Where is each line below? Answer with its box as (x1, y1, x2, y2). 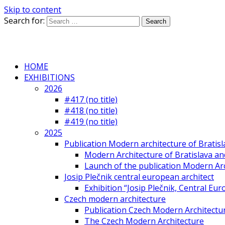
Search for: (4, 15, 45, 26)
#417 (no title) (64, 94, 118, 105)
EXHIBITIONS (24, 72, 75, 83)
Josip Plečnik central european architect (64, 171, 214, 182)
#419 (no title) (64, 116, 118, 127)
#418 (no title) (64, 105, 118, 116)
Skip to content (4, 4, 61, 15)
